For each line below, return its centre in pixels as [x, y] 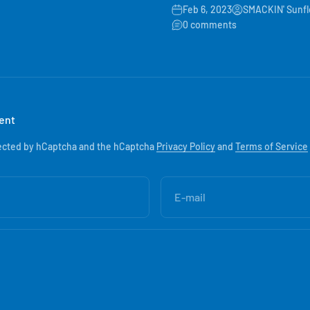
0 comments [210, 24]
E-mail [190, 197]
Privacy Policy [186, 146]
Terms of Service [272, 146]
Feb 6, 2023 [207, 9]
